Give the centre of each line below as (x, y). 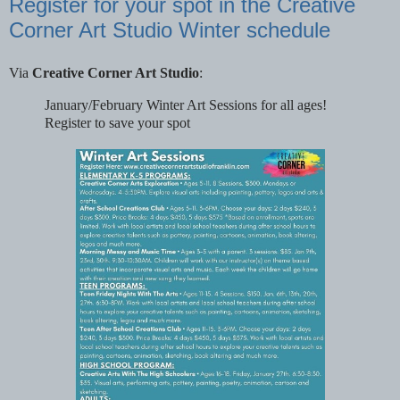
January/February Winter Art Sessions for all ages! (186, 104)
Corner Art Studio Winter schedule (170, 30)
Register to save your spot (117, 122)
